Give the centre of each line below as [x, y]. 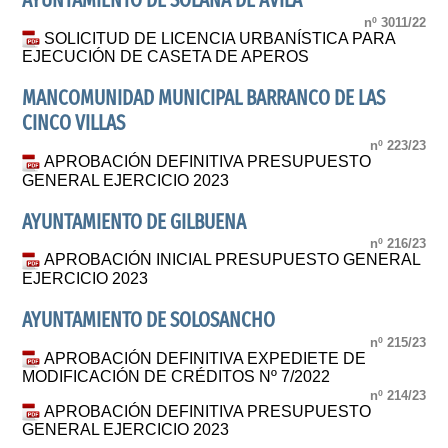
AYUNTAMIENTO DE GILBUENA [134, 222]
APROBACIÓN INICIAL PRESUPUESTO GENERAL [232, 260]
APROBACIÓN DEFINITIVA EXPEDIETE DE [205, 358]
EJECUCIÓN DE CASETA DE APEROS [166, 57]
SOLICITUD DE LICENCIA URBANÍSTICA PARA [220, 38]
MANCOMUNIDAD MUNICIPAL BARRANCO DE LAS [204, 99]
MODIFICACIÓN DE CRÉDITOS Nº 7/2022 [176, 377]
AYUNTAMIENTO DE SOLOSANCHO [149, 321]
